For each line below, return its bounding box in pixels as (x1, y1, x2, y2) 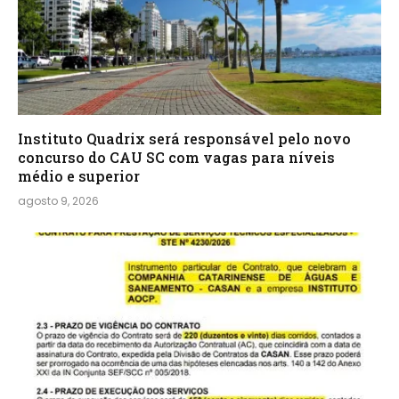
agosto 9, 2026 (18, 192, 99, 208)
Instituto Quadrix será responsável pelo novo (18, 128, 351, 148)
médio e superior (18, 166, 140, 185)
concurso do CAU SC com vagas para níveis (18, 147, 335, 167)
